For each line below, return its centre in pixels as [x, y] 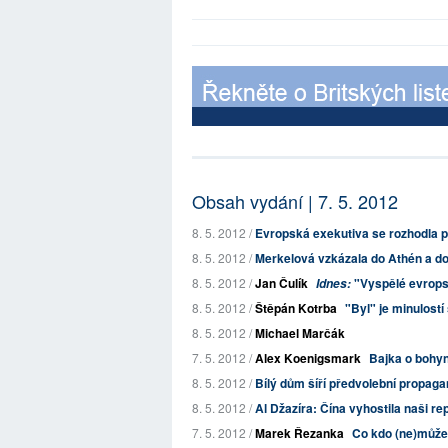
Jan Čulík [281, 283]
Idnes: [333, 283]
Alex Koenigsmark [308, 358]
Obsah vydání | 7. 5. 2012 [295, 201]
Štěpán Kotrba [296, 308]
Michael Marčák [300, 333]
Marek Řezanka [299, 433]
